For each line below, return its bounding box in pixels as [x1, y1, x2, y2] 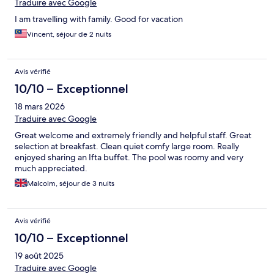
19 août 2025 [15, 250, 64, 262]
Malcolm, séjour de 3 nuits [27, 179, 114, 189]
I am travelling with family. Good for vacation [15, 13, 183, 25]
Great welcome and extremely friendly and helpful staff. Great [15, 130, 251, 141]
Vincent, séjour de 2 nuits [27, 29, 111, 40]
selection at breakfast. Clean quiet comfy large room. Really [15, 141, 239, 152]
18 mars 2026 [15, 101, 65, 113]
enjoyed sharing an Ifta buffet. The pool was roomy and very [15, 152, 243, 163]
